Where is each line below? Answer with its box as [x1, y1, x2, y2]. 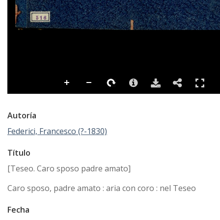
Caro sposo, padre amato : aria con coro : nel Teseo [7, 183, 196, 194]
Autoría [7, 110, 36, 121]
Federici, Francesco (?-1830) [7, 126, 107, 137]
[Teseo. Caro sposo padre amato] [7, 163, 131, 174]
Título [7, 147, 30, 159]
